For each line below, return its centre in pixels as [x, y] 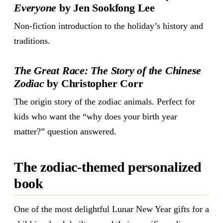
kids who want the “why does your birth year [96, 116]
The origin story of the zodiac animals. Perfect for [105, 101]
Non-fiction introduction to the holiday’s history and [109, 26]
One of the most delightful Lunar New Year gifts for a [111, 209]
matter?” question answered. [65, 131]
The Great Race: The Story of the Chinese [108, 70]
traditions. [32, 41]
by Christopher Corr [94, 83]
